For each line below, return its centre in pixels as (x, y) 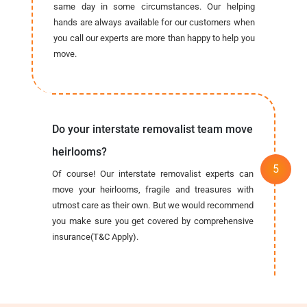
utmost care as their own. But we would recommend (153, 205)
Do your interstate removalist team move (153, 129)
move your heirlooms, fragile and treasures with (153, 189)
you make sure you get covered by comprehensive (153, 221)
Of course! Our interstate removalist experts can (153, 173)
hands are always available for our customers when (154, 22)
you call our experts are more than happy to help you (154, 38)
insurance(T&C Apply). (96, 236)
